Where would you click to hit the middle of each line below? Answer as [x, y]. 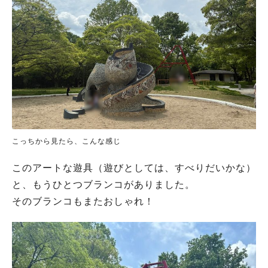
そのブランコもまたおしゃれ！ [83, 201]
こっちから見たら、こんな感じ [66, 141]
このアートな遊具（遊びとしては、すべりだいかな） [134, 167]
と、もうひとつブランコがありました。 [103, 184]
